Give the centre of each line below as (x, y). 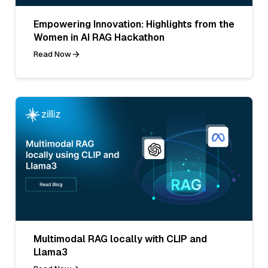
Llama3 (51, 252)
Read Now (52, 54)
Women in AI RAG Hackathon (99, 37)
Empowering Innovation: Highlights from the (134, 24)
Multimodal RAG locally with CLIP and (120, 239)
